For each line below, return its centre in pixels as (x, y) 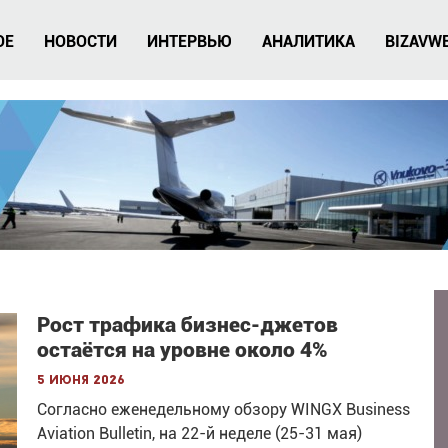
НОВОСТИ (80, 41)
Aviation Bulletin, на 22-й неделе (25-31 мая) (200, 433)
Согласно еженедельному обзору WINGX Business (224, 409)
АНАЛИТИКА (308, 41)
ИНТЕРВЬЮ (189, 41)
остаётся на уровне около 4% (183, 350)
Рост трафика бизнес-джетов (188, 325)
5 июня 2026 (81, 380)
